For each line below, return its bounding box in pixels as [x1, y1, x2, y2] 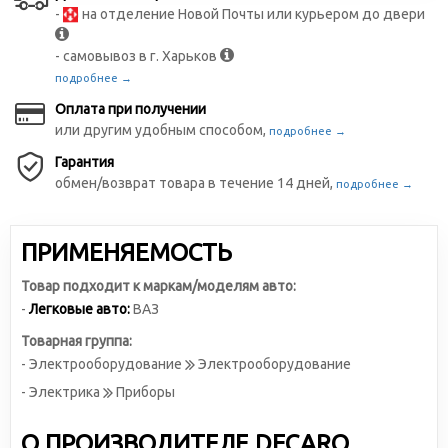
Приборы [113, 384, 175, 400]
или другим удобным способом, [55, 122, 269, 138]
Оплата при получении [55, 101, 206, 117]
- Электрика [21, 384, 103, 400]
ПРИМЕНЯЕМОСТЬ [21, 239, 232, 266]
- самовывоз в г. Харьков [55, 48, 220, 64]
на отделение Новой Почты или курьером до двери [79, 6, 425, 22]
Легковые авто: [29, 301, 130, 317]
